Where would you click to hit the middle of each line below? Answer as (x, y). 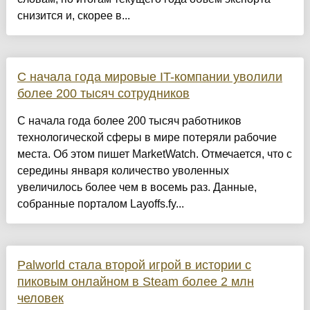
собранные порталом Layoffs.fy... (100, 204)
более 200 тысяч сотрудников (103, 94)
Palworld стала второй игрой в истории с (134, 265)
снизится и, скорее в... (73, 16)
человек (40, 299)
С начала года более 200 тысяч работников (129, 121)
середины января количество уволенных (123, 171)
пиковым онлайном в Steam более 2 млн (135, 282)
